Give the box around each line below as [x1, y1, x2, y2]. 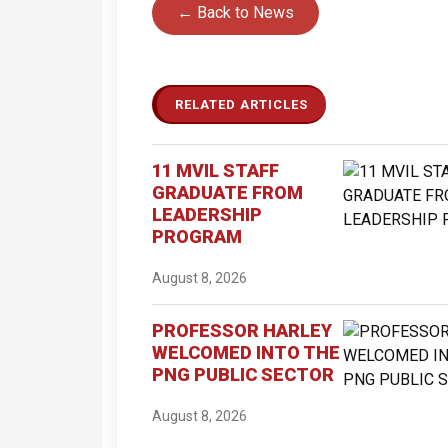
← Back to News [177, 2, 294, 22]
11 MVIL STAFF [152, 159, 279, 181]
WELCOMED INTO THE [152, 341, 340, 363]
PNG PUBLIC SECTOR [152, 363, 334, 385]
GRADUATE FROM [152, 181, 303, 203]
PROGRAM [152, 225, 242, 247]
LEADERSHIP [152, 203, 262, 225]
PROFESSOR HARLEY [152, 319, 332, 341]
